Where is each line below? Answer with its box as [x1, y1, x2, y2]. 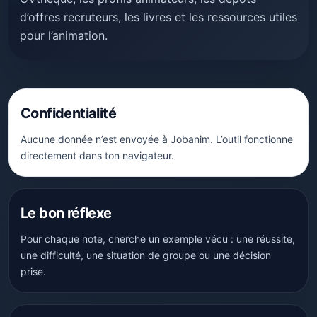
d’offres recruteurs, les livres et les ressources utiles [20, 10, 297, 24]
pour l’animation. [20, 28, 108, 42]
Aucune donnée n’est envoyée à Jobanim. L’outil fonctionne [21, 133, 293, 145]
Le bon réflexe [21, 204, 112, 221]
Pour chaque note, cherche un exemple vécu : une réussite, [21, 233, 295, 245]
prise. [21, 265, 46, 277]
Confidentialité [21, 105, 116, 122]
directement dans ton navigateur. [21, 149, 174, 161]
